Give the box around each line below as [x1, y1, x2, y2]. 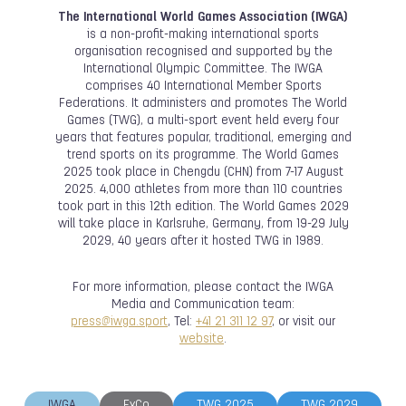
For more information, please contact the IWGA [72, 281, 333, 294]
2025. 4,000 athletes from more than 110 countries [63, 183, 343, 196]
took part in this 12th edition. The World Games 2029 [57, 200, 349, 213]
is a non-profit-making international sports [87, 28, 319, 41]
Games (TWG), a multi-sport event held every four [67, 114, 339, 127]
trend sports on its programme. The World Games [67, 149, 339, 161]
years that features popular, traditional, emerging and [54, 131, 352, 144]
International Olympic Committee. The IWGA [83, 63, 323, 75]
